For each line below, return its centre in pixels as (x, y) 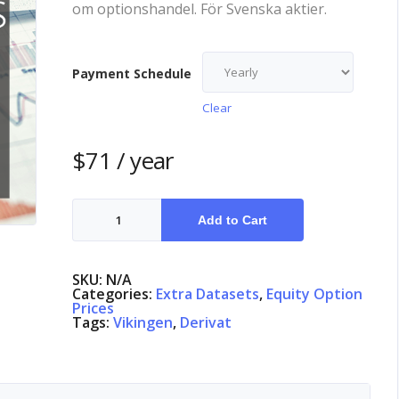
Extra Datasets (208, 294)
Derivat (206, 322)
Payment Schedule (132, 73)
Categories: (114, 294)
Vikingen (143, 322)
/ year (145, 160)
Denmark (105, 233)
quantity (103, 248)
